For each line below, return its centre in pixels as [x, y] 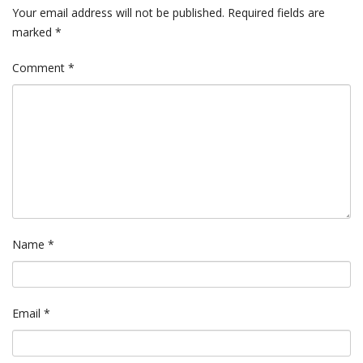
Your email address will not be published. [118, 13]
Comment [40, 68]
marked [34, 32]
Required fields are [276, 13]
